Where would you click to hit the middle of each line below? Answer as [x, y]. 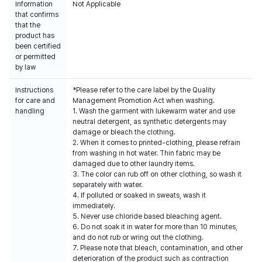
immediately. [94, 206]
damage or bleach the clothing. [124, 132]
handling [30, 111]
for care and [35, 101]
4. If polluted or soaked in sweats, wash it [139, 195]
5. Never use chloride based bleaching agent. [147, 216]
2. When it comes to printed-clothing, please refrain [156, 143]
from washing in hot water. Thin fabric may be [146, 153]
